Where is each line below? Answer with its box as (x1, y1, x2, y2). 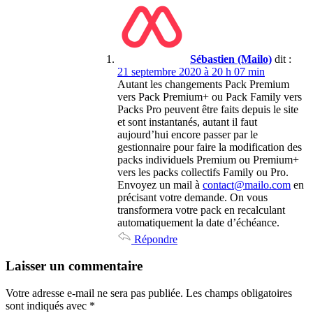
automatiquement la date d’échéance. (117, 216, 279, 228)
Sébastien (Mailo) (190, 52, 272, 65)
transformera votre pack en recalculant (117, 203, 285, 216)
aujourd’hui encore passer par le (117, 128, 258, 140)
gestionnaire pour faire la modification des (117, 140, 302, 153)
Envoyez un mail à (117, 178, 203, 191)
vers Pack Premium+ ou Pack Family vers (117, 90, 302, 103)
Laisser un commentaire (6, 259, 143, 274)
